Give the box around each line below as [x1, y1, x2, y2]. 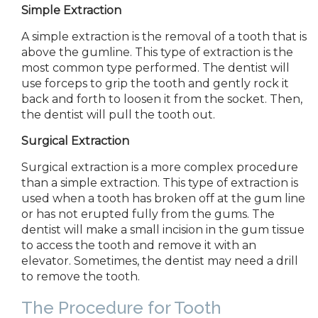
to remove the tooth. [21, 270, 143, 283]
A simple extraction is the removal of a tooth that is [21, 30, 307, 43]
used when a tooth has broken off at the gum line [21, 192, 305, 205]
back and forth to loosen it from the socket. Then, [21, 92, 302, 106]
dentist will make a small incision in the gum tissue [21, 223, 305, 236]
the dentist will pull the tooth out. [21, 108, 218, 121]
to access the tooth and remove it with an [21, 238, 256, 252]
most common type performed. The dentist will [21, 61, 290, 75]
